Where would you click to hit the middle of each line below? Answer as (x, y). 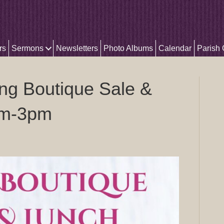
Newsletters (77, 48)
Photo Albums (128, 48)
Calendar (175, 48)
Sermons (27, 48)
